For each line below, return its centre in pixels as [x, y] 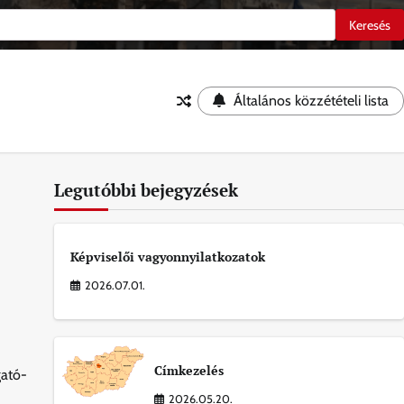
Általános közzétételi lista [311, 101]
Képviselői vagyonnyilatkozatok [167, 257]
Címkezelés [188, 371]
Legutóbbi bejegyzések [146, 190]
